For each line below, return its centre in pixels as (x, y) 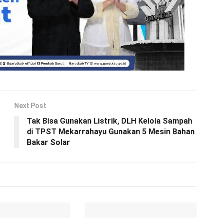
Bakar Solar (48, 143)
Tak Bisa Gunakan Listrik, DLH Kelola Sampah (109, 121)
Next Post (30, 106)
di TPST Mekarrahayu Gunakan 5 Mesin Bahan (111, 132)
